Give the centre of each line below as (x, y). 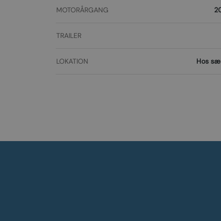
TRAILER (69, 36)
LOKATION (72, 61)
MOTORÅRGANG (82, 10)
